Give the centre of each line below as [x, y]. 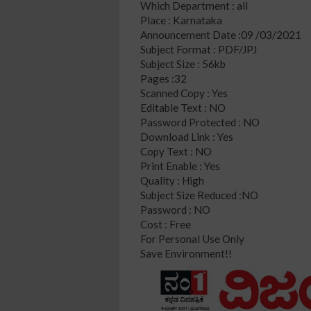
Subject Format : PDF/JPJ [200, 49]
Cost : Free [166, 224]
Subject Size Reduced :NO [199, 195]
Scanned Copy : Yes [184, 93]
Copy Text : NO [176, 151]
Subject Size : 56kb [183, 64]
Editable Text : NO [183, 107]
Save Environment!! [186, 253]
